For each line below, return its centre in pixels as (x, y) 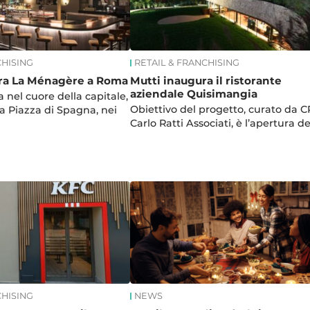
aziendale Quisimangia (193, 94)
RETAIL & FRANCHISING (186, 62)
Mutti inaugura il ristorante (206, 81)
